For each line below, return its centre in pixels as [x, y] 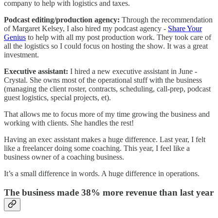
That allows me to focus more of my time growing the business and [107, 114]
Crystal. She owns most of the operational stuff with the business [103, 80]
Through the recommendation [167, 20]
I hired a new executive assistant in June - [134, 72]
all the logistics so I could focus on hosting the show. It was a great [106, 46]
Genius [15, 37]
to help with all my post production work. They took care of [118, 37]
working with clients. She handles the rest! [70, 123]
